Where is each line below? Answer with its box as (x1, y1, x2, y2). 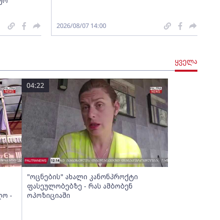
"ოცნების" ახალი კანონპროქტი (27, 172, 138, 181)
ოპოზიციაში (27, 191, 70, 200)
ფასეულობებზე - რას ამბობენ (27, 181, 133, 191)
